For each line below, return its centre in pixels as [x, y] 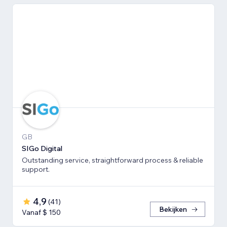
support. [36, 169]
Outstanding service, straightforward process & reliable [112, 160]
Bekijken [173, 210]
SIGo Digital [42, 149]
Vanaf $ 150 [41, 213]
